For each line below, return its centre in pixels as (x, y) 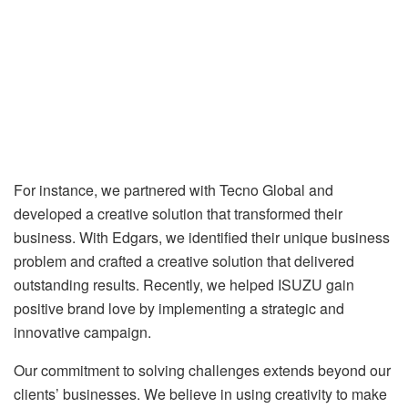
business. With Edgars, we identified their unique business (202, 237)
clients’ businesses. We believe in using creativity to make (200, 393)
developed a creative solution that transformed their (178, 213)
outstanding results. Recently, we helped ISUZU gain (184, 284)
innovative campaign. (82, 331)
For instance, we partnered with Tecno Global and (173, 189)
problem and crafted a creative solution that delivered (184, 260)
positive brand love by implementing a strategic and (179, 308)
